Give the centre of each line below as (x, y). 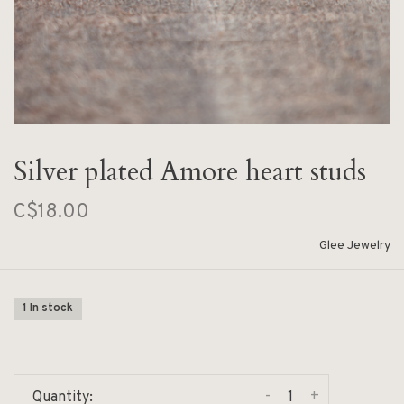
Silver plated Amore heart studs (190, 172)
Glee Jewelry (355, 246)
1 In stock (48, 308)
